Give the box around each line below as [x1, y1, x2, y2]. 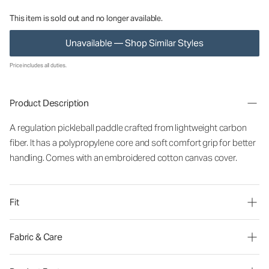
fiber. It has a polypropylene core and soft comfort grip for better [10, 137, 256, 148]
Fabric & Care [10, 231, 63, 243]
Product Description [10, 97, 89, 109]
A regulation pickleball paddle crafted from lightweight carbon [10, 122, 247, 133]
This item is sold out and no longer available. [10, 13, 163, 23]
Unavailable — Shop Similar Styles [65, 37, 204, 49]
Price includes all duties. [10, 62, 67, 69]
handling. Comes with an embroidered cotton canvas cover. [10, 152, 237, 163]
